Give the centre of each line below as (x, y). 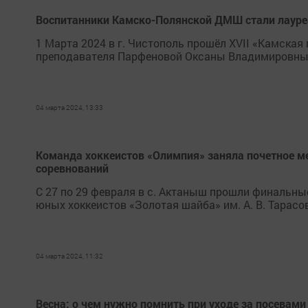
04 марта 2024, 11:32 (69, 256)
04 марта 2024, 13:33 (69, 108)
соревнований (72, 168)
